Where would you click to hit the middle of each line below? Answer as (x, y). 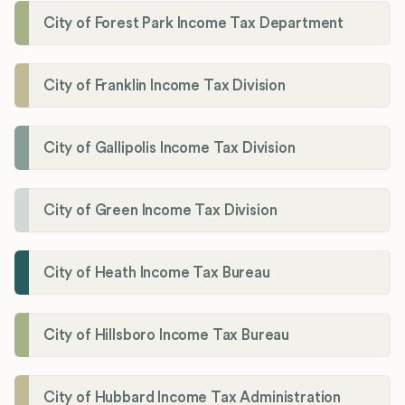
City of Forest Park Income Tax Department (194, 24)
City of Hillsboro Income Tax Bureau (167, 335)
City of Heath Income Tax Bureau (157, 273)
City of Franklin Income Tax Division (165, 86)
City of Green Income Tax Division (160, 211)
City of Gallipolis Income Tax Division (170, 148)
